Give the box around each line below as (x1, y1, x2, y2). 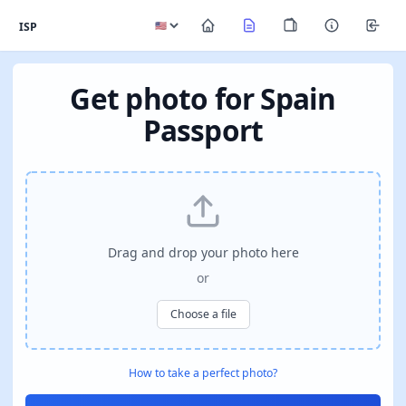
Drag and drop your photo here (107, 244, 299, 261)
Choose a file (169, 306, 237, 323)
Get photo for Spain (70, 79, 336, 118)
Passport (142, 111, 264, 150)
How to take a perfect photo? (129, 364, 277, 381)
